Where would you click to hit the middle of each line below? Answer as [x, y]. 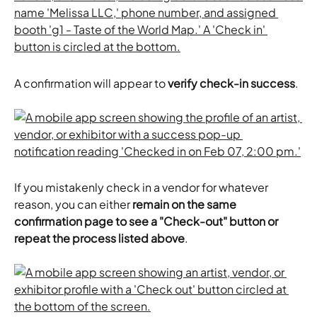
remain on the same [184, 204]
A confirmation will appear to [91, 83]
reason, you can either [72, 204]
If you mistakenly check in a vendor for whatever [142, 188]
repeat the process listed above [99, 238]
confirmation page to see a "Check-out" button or [147, 221]
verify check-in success [231, 83]
